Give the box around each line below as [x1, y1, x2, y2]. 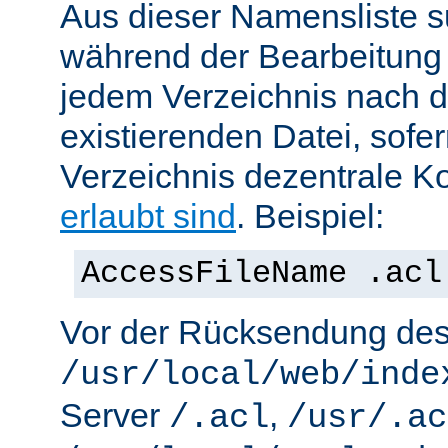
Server [60, 396, 169, 435]
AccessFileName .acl [81, 256, 442, 293]
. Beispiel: [236, 197, 384, 236]
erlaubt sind [60, 197, 236, 236]
